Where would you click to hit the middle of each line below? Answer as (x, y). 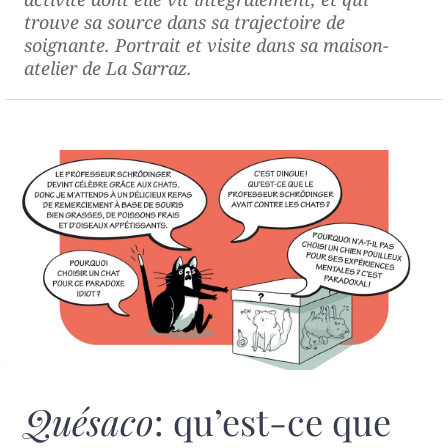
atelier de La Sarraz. (108, 68)
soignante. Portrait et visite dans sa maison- (206, 45)
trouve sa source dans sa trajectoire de (184, 22)
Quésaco (89, 420)
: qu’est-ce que (272, 420)
